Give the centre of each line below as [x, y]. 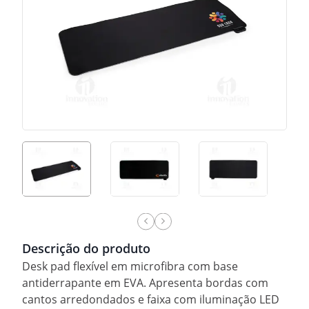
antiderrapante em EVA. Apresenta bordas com [145, 282]
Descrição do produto [86, 248]
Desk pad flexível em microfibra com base [130, 266]
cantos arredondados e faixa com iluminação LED [151, 299]
